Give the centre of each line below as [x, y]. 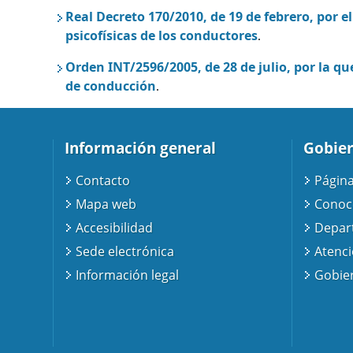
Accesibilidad [115, 228]
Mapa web [106, 204]
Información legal [128, 275]
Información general [141, 148]
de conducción [111, 86]
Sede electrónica [125, 252]
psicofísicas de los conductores [162, 35]
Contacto [103, 181]
